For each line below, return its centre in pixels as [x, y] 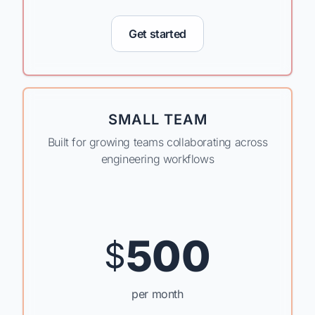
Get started [157, 34]
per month [157, 294]
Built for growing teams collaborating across [157, 142]
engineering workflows [157, 159]
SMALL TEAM [157, 120]
